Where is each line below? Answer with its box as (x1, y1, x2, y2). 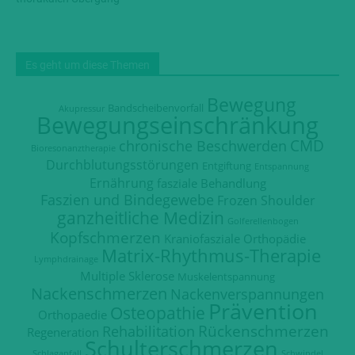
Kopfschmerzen (49, 227, 161, 248)
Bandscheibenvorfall (108, 100, 204, 115)
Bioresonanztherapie (31, 142, 116, 154)
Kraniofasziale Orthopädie (163, 230, 306, 246)
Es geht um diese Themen (25, 58, 150, 71)
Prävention (208, 296, 318, 326)
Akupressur (59, 102, 105, 114)
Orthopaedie (37, 306, 107, 323)
